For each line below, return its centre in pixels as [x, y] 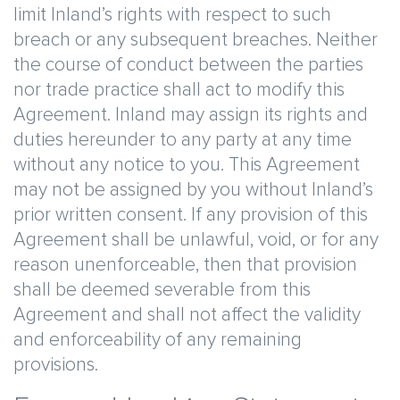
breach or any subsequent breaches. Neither [196, 40]
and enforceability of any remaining [158, 340]
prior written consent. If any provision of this [191, 215]
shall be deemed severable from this [162, 290]
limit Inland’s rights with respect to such [172, 15]
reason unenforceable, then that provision [185, 265]
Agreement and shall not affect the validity [187, 315]
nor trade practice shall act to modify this [179, 90]
